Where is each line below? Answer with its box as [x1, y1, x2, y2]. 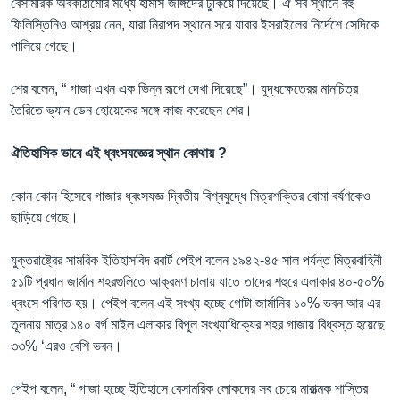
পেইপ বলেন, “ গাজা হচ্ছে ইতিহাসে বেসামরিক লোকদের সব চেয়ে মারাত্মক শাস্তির [11, 380, 368, 396]
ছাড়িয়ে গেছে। [11, 209, 79, 225]
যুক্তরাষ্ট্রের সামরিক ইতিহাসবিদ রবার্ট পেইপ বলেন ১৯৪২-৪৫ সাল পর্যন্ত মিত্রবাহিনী [11, 252, 382, 268]
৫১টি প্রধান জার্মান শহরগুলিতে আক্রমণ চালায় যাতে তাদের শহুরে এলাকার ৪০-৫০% [11, 273, 384, 289]
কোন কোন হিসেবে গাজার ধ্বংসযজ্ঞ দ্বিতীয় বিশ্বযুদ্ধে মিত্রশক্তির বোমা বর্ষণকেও [11, 187, 371, 204]
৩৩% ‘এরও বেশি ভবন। [11, 337, 122, 354]
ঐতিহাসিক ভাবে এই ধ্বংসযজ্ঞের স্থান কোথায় [11, 145, 214, 161]
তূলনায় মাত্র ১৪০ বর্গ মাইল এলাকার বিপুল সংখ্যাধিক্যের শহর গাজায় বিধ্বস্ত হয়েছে [11, 316, 385, 332]
